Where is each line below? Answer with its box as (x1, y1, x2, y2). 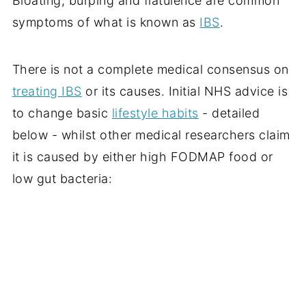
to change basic (12, 106, 112, 121)
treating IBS (12, 84, 82, 99)
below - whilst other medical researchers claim (12, 128, 290, 143)
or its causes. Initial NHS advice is (81, 84, 288, 99)
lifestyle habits (111, 106, 199, 121)
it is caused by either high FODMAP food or (12, 150, 273, 165)
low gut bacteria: (12, 171, 113, 186)
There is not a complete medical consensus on (12, 62, 289, 77)
